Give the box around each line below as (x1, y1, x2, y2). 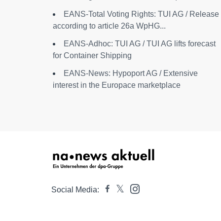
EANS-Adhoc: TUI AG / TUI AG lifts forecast (64, 39, 216, 48)
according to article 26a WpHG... (53, 22, 166, 30)
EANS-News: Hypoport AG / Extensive (64, 69, 198, 77)
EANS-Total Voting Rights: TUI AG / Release (64, 10, 219, 18)
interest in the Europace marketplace (53, 81, 181, 89)
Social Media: (51, 185, 99, 194)
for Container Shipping (53, 51, 132, 60)
